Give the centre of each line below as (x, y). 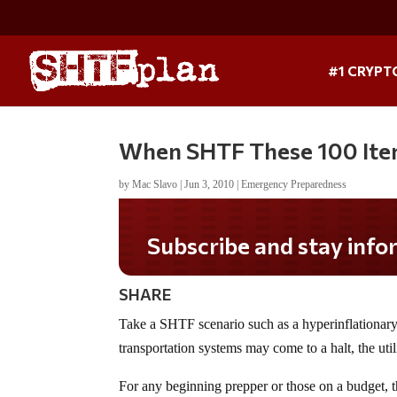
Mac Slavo (155, 184)
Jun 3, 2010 (210, 184)
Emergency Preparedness (294, 184)
